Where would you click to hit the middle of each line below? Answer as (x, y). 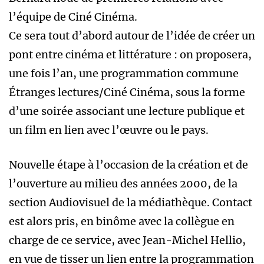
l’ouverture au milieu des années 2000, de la (123, 184)
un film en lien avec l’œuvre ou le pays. (109, 130)
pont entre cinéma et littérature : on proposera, (130, 55)
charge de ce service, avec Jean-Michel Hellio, (127, 240)
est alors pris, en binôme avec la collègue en (122, 222)
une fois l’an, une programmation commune (124, 74)
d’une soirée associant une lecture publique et (127, 111)
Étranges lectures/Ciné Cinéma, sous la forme (127, 93)
